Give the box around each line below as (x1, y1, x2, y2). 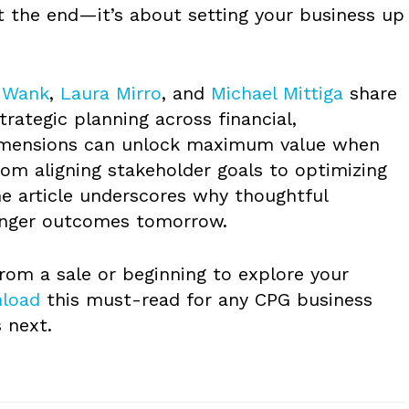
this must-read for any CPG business (40, 288, 372, 310)
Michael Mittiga (211, 81, 343, 104)
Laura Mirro (60, 81, 162, 104)
